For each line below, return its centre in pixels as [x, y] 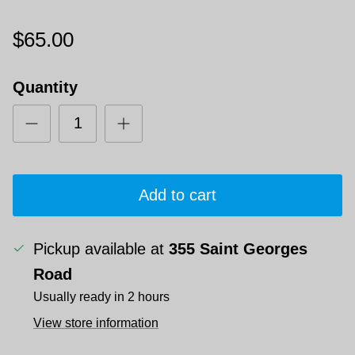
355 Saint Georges [238, 248]
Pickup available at [101, 248]
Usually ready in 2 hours [101, 296]
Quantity [45, 87]
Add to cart [177, 195]
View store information [96, 323]
